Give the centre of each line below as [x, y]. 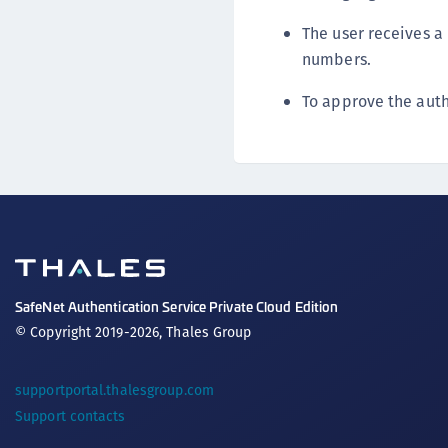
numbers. [336, 59]
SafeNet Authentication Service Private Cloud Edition [177, 305]
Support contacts [70, 415]
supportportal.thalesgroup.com [114, 389]
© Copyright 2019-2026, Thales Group [133, 331]
